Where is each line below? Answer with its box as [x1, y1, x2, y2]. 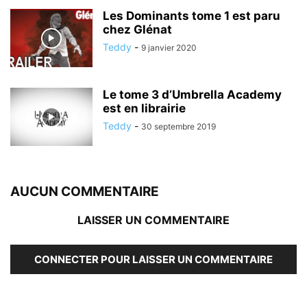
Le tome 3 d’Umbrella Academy [103, 88, 282, 102]
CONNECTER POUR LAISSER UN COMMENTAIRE [34, 253, 273, 267]
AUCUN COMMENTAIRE [10, 184, 159, 200]
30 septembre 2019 [141, 121, 216, 132]
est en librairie [103, 101, 186, 116]
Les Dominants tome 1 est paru [103, 9, 280, 23]
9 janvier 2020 [141, 42, 197, 53]
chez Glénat [103, 23, 172, 37]
